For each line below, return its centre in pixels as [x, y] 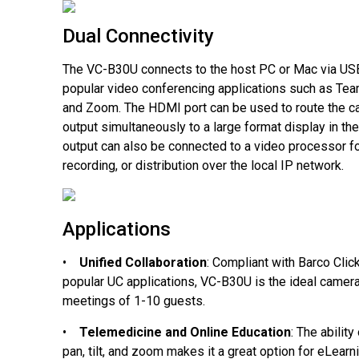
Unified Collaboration [143, 263]
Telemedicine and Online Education [185, 332]
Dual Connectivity [138, 36]
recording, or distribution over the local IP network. [203, 166]
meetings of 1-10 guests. [133, 301]
